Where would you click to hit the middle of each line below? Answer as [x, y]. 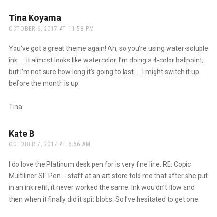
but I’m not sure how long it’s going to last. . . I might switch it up [104, 71]
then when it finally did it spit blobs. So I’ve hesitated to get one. [104, 199]
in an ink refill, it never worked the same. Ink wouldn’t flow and [101, 187]
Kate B [21, 133]
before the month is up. [44, 83]
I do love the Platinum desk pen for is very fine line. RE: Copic [100, 164]
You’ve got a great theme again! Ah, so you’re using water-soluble [108, 48]
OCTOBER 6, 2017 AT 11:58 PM [51, 28]
